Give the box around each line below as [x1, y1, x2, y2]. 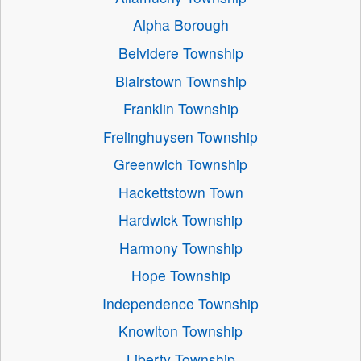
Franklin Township [122, 98, 239, 119]
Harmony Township [118, 237, 243, 258]
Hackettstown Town [118, 181, 243, 202]
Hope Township [131, 265, 230, 286]
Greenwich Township [114, 154, 247, 175]
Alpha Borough [132, 15, 229, 35]
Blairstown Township [114, 70, 247, 91]
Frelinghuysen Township [103, 126, 258, 147]
